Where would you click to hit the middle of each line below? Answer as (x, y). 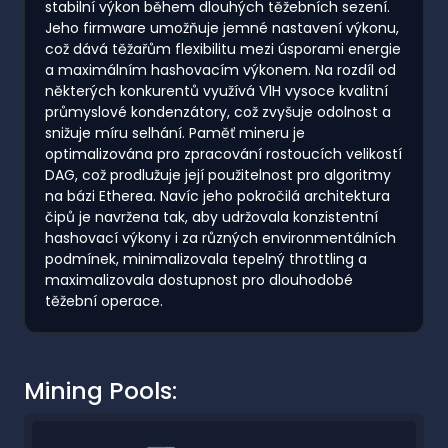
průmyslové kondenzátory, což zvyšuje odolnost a (218, 111)
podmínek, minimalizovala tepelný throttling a (206, 258)
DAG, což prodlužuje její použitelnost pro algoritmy (218, 174)
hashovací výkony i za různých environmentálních (220, 237)
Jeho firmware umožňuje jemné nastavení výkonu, (222, 27)
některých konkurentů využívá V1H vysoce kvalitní (216, 90)
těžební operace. (104, 300)
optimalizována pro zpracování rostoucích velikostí (223, 153)
